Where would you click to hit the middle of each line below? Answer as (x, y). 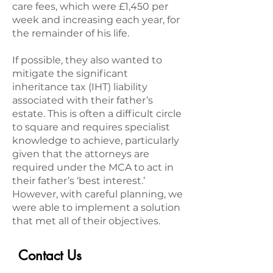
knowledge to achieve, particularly (96, 140)
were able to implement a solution (96, 207)
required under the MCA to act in (93, 167)
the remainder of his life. (71, 33)
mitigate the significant (70, 73)
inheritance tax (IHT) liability (80, 87)
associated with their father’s (83, 100)
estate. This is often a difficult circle (97, 114)
